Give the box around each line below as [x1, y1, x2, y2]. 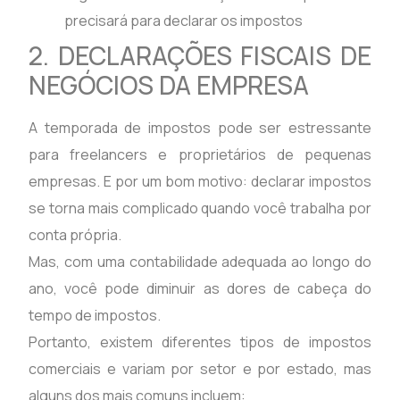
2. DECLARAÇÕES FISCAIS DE [29, 37, 371, 72]
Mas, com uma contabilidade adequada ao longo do [29, 251, 371, 271]
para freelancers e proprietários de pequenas [29, 144, 371, 164]
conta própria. [29, 224, 122, 245]
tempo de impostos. [29, 304, 162, 325]
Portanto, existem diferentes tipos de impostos [29, 331, 371, 352]
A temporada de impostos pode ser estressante [29, 117, 371, 137]
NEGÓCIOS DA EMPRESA [29, 67, 310, 102]
